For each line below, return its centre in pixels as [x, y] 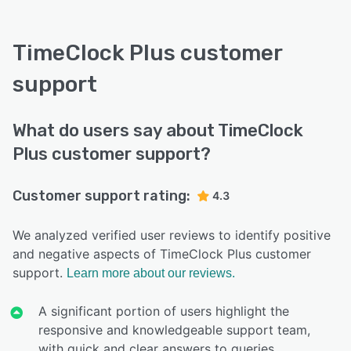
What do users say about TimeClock [158, 130]
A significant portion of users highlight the [164, 311]
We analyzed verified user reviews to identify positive [172, 235]
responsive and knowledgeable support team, [175, 329]
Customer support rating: [101, 195]
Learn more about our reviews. [151, 273]
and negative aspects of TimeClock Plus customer [162, 253]
